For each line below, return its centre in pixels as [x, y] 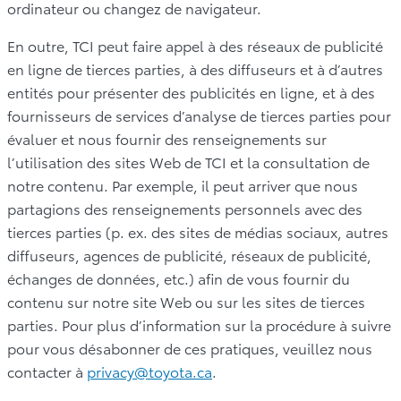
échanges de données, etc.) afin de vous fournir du [179, 277]
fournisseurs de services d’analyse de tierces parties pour [199, 115]
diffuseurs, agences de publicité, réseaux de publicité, [189, 254]
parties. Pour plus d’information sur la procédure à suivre [199, 324]
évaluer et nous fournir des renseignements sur [167, 138]
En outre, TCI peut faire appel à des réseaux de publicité [195, 45]
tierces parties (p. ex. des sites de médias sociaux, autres [198, 231]
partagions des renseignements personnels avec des [185, 208]
